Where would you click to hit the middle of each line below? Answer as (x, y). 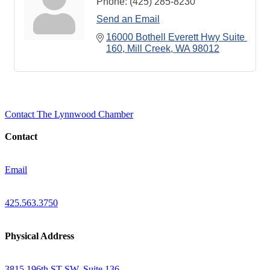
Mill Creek (149, 49)
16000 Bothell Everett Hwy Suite (175, 37)
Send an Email (128, 19)
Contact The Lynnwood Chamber (69, 114)
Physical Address (39, 236)
